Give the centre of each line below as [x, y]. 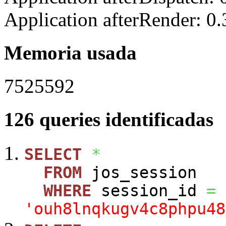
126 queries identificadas [109, 120]
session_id [149, 190]
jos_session [139, 172]
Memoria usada [70, 52]
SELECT [53, 154]
